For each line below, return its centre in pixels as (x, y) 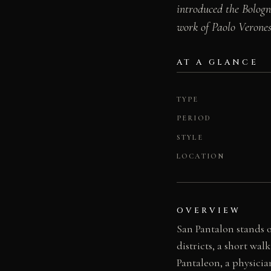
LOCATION (201, 156)
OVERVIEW (209, 211)
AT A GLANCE (217, 62)
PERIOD (194, 118)
